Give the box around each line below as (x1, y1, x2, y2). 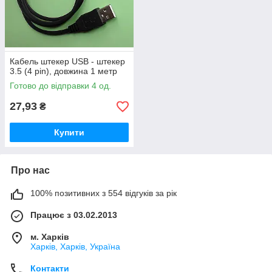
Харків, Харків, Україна (30, 242, 120, 251)
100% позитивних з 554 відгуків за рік (30, 188, 177, 198)
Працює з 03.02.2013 (30, 210, 117, 220)
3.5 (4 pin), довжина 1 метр (10, 66, 117, 76)
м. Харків (30, 232, 69, 242)
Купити (54, 127, 84, 137)
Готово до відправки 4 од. (10, 81, 111, 90)
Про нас (11, 165, 50, 175)
